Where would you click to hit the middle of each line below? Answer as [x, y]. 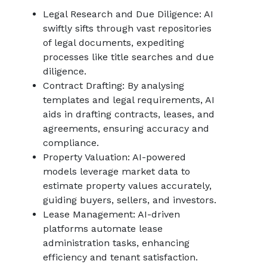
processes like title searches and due [128, 57]
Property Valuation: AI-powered [114, 157]
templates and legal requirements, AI [129, 100]
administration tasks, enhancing [116, 243]
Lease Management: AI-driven [111, 214]
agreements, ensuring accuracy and [126, 128]
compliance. [71, 143]
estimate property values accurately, [127, 186]
